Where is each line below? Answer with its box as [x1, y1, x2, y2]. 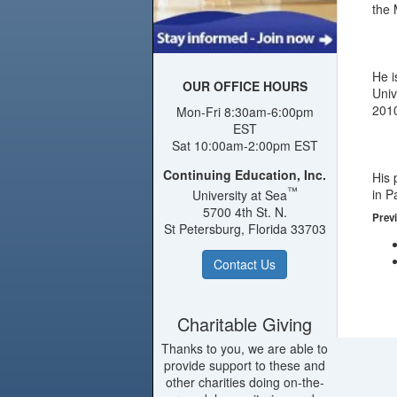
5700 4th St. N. [202, 203, 287, 222]
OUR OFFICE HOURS [182, 76, 307, 95]
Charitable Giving [177, 311, 313, 338]
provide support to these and [164, 356, 326, 375]
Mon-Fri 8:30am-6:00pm [175, 103, 314, 121]
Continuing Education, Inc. [163, 166, 327, 184]
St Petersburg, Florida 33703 [163, 220, 326, 238]
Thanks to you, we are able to [161, 339, 329, 358]
